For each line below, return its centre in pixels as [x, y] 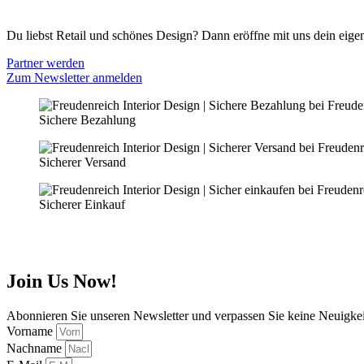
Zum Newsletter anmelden [74, 77]
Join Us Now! [62, 281]
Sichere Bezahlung [87, 119]
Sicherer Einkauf [82, 204]
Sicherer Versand [82, 162]
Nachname [36, 348]
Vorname [31, 331]
